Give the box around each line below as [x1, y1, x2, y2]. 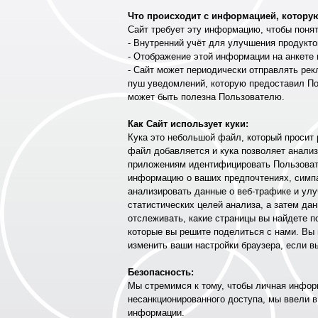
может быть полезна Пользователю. [128, 92, 285, 102]
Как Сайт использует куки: [128, 119, 248, 129]
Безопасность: [128, 267, 194, 278]
